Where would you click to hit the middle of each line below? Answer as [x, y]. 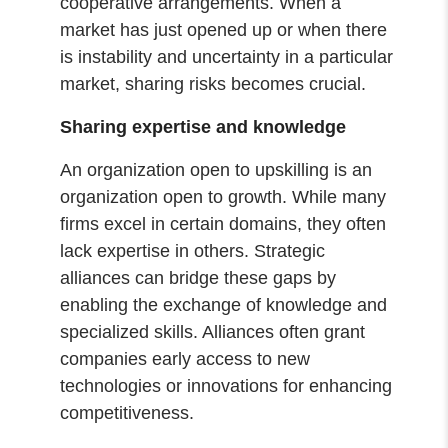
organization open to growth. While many [223, 196]
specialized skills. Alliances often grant [213, 331]
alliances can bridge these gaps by [198, 277]
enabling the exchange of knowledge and [224, 304]
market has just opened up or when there [224, 29]
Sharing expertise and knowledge [206, 126]
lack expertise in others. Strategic [193, 250]
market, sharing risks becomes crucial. [218, 83]
